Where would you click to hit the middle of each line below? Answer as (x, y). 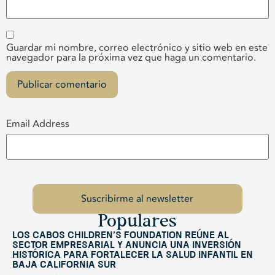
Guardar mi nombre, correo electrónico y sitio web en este (137, 48)
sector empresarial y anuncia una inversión (127, 246)
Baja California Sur (64, 265)
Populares (137, 223)
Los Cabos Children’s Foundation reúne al (121, 236)
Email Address (38, 124)
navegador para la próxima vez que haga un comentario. (131, 57)
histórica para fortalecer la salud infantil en (133, 256)
